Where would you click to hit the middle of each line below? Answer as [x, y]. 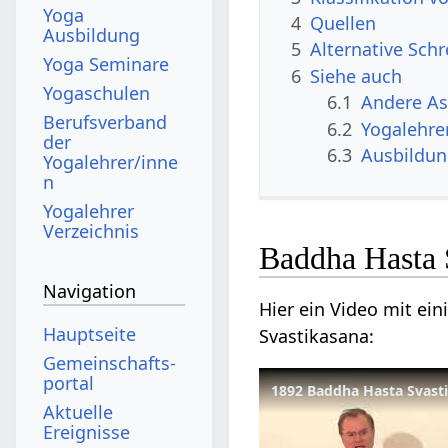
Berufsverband [105, 121]
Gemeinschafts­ [110, 362]
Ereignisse [87, 431]
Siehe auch [356, 75]
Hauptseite [90, 333]
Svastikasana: [317, 336]
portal [69, 382]
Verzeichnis [91, 230]
